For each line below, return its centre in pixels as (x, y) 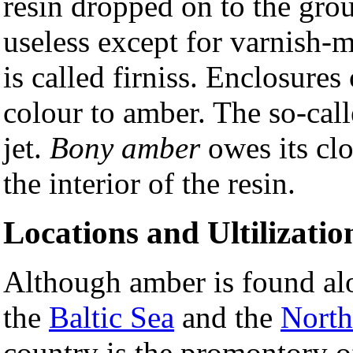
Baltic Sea (111, 318)
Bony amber (125, 147)
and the (227, 318)
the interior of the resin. (149, 183)
